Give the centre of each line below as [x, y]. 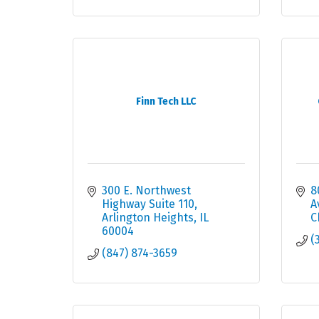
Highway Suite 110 [148, 204]
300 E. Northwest [146, 191]
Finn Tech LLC [166, 102]
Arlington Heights [148, 218]
